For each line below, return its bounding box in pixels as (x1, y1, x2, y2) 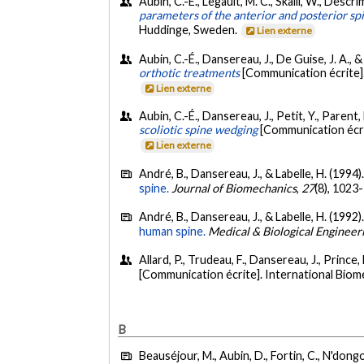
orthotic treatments (139, 65, 240, 80)
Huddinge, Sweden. (139, 23, 240, 37)
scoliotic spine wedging (139, 123, 258, 137)
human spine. (139, 223, 206, 238)
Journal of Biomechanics (171, 180, 297, 195)
